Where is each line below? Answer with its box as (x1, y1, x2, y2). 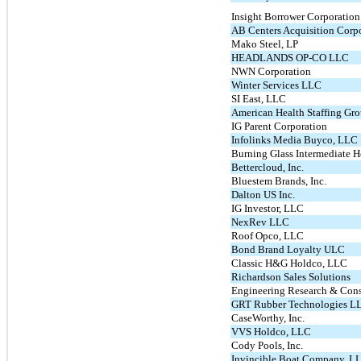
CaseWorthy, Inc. (231, 311, 305, 324)
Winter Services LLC (231, 78, 322, 91)
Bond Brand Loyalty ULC (231, 243, 346, 255)
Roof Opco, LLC (231, 229, 305, 242)
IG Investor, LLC (231, 201, 305, 214)
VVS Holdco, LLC (231, 325, 312, 338)
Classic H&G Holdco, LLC (231, 256, 348, 269)
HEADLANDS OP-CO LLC (231, 51, 350, 64)
